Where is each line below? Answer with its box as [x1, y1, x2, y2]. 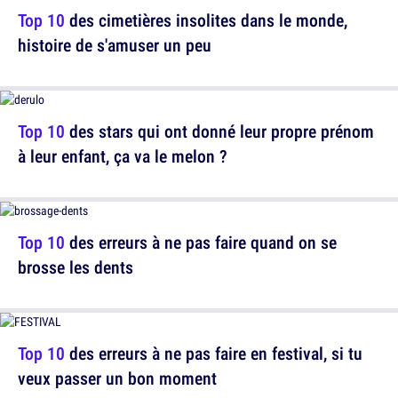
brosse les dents [18, 255, 133, 280]
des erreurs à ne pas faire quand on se [65, 230, 337, 255]
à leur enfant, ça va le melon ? [18, 144, 227, 169]
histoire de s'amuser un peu [18, 33, 211, 58]
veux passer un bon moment [18, 366, 217, 391]
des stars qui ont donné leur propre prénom [65, 119, 374, 144]
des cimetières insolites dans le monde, [65, 8, 347, 33]
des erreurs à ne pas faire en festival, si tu [65, 341, 362, 366]
